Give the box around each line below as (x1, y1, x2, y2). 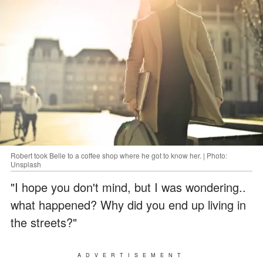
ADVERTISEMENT (77, 251, 186, 259)
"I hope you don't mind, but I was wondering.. (11, 178, 246, 195)
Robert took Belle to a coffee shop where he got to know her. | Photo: (11, 150, 227, 160)
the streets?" (11, 213, 77, 231)
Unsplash (11, 159, 41, 169)
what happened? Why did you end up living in (11, 195, 246, 213)
